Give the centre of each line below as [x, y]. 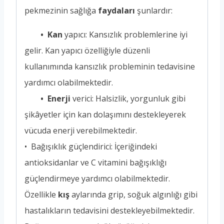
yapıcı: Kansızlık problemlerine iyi [125, 34]
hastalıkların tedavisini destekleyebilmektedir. [109, 210]
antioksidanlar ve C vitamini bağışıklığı [95, 162]
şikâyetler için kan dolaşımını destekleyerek [105, 114]
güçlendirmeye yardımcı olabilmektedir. [97, 178]
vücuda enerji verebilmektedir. [81, 130]
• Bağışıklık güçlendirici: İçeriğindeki [91, 146]
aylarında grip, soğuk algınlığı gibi [133, 194]
